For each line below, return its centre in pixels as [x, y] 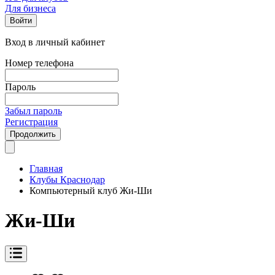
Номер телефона [39, 63]
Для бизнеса [30, 8]
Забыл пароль [33, 111]
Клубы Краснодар [67, 180]
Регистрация [31, 122]
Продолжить [33, 134]
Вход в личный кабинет [55, 42]
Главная [46, 168]
